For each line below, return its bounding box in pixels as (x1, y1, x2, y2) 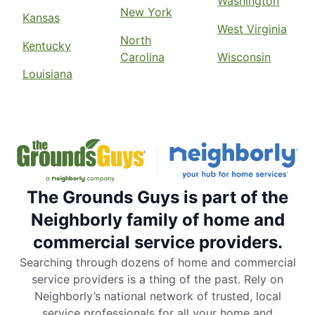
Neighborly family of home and (30, 210, 285, 231)
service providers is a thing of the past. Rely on (32, 272, 283, 287)
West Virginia (217, 22, 288, 37)
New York (120, 5, 172, 20)
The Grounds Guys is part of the (27, 187, 288, 208)
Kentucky (22, 39, 71, 53)
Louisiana (22, 67, 72, 82)
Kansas (22, 11, 60, 25)
